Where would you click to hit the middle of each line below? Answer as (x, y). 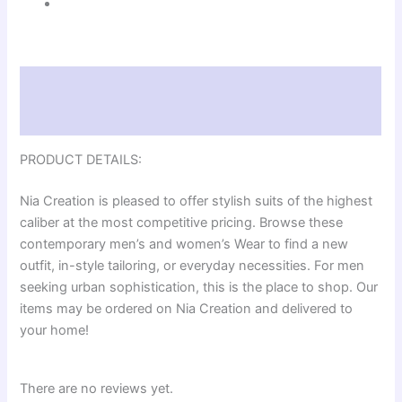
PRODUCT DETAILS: (81, 159)
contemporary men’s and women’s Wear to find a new (184, 244)
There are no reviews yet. (97, 388)
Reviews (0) (59, 118)
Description (58, 84)
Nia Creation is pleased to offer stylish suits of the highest (197, 201)
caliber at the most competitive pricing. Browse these (182, 222)
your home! (55, 330)
